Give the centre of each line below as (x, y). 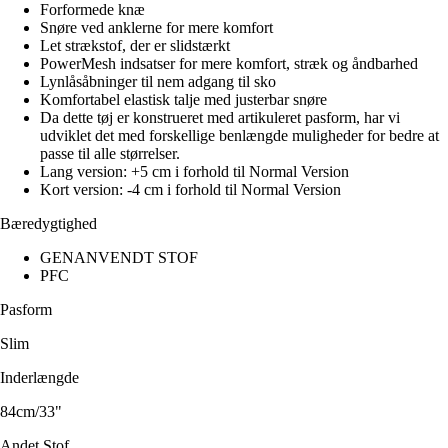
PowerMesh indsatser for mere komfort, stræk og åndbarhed (229, 64)
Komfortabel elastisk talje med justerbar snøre (183, 100)
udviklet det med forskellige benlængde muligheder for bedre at (239, 136)
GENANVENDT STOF (119, 258)
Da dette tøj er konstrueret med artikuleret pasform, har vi (220, 118)
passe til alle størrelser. (110, 154)
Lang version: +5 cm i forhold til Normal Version (194, 172)
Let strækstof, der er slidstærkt (135, 46)
